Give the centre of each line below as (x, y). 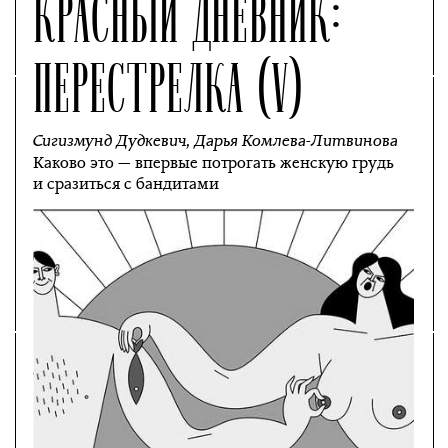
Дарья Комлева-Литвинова (296, 140)
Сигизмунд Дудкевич (110, 140)
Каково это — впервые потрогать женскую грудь (214, 162)
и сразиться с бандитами (126, 183)
